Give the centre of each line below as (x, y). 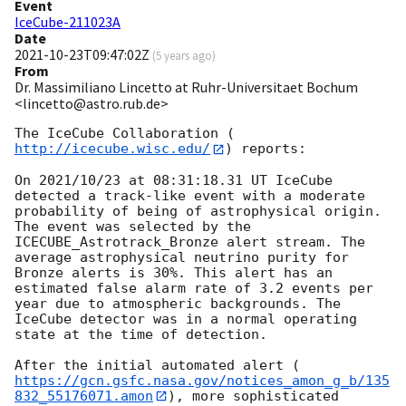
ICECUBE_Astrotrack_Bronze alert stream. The (190, 242)
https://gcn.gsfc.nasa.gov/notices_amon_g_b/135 (202, 380)
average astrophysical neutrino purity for (182, 257)
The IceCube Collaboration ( (125, 134)
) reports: (266, 149)
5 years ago (184, 56)
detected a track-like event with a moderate (190, 195)
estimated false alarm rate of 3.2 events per (194, 288)
